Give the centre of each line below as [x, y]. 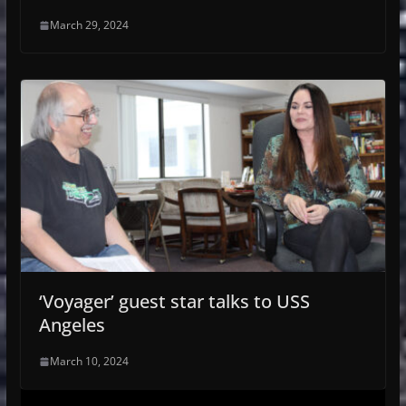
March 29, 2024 [89, 25]
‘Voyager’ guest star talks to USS [174, 302]
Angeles [72, 325]
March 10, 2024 [89, 362]
